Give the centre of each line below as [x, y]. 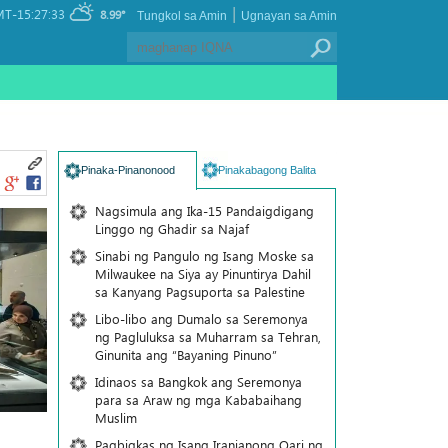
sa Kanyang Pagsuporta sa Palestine [199, 291]
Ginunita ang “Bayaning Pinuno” [185, 354]
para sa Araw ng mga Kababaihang [198, 399]
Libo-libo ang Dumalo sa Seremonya [201, 318]
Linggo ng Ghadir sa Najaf [171, 228]
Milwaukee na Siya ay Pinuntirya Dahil [202, 273]
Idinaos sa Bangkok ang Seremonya [198, 381]
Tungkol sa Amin [182, 16]
